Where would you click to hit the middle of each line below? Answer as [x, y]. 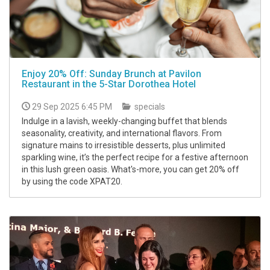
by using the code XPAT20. [72, 181]
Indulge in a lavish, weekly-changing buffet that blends [124, 121]
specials [149, 106]
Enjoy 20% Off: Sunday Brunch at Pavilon [111, 74]
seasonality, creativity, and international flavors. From [122, 133]
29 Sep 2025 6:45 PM [72, 106]
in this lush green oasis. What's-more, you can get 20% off [130, 169]
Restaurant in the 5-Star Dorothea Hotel [109, 84]
